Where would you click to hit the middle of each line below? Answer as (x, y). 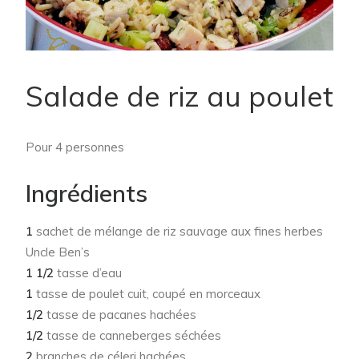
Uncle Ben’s (58, 252)
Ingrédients (87, 194)
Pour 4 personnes (75, 147)
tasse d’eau (89, 273)
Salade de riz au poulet (179, 97)
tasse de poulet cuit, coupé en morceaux (148, 294)
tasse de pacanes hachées (121, 315)
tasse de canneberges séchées (134, 336)
